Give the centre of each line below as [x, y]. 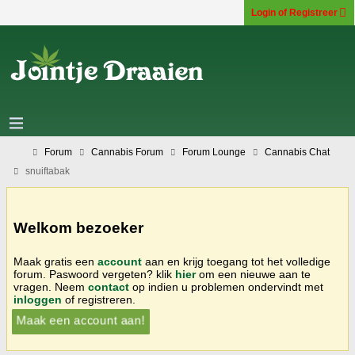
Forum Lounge [214, 152]
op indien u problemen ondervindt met [226, 286]
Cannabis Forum [127, 152]
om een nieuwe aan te [253, 274]
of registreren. [99, 299]
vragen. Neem [51, 286]
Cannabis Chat [297, 152]
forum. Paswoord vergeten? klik [94, 274]
